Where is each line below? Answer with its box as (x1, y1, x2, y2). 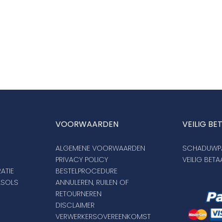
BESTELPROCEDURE (55, 166, 118, 176)
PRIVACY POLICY (55, 155, 109, 165)
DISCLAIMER (55, 200, 95, 211)
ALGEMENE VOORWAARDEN (55, 143, 146, 154)
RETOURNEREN (55, 189, 102, 199)
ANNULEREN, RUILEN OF (55, 177, 129, 188)
